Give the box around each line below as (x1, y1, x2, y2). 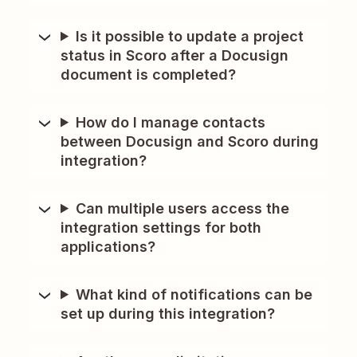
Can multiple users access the (76, 199, 290, 217)
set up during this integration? (61, 304, 275, 322)
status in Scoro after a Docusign (61, 46, 288, 64)
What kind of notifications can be (76, 285, 313, 303)
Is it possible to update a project (76, 27, 304, 45)
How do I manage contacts (76, 113, 266, 131)
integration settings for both (61, 218, 261, 236)
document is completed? (61, 65, 236, 83)
